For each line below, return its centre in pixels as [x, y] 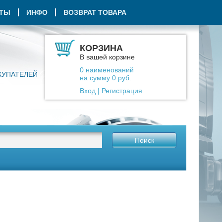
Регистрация [122, 91]
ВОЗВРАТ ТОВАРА [95, 12]
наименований [109, 70]
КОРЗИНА [101, 48]
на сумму [96, 78]
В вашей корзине [107, 57]
